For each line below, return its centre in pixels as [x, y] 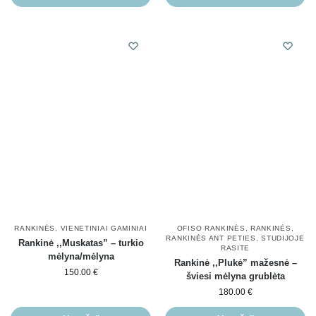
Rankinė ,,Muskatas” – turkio [81, 243]
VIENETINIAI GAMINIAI [104, 229]
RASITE [235, 248]
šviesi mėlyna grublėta [235, 276]
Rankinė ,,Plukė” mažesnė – [235, 263]
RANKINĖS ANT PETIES [211, 238]
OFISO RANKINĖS [211, 229]
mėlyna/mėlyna [81, 257]
